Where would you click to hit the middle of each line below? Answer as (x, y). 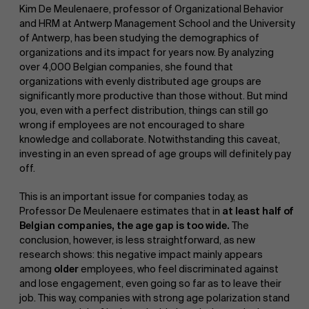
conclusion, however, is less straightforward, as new (137, 240)
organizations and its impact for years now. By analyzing (147, 52)
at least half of (258, 211)
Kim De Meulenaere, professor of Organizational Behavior (151, 9)
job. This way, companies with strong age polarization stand (154, 298)
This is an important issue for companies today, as (134, 196)
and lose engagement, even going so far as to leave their (150, 283)
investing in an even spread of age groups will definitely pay (155, 153)
